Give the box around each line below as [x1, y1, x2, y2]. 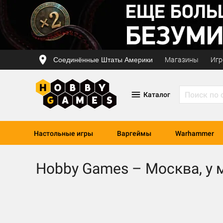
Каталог [143, 91, 170, 99]
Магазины [165, 56, 199, 64]
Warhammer [175, 129, 214, 137]
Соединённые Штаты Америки [53, 55, 153, 64]
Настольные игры [34, 129, 93, 137]
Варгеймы [117, 129, 151, 137]
